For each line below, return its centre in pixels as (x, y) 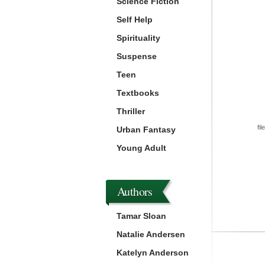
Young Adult (141, 148)
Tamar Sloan (141, 216)
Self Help (135, 20)
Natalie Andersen (151, 234)
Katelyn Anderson (153, 253)
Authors (135, 191)
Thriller (131, 111)
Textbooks (138, 93)
